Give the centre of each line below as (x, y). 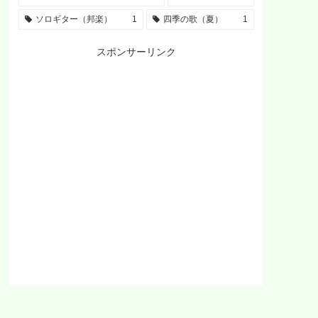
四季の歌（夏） (193, 20)
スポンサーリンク (136, 52)
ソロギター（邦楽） (73, 20)
